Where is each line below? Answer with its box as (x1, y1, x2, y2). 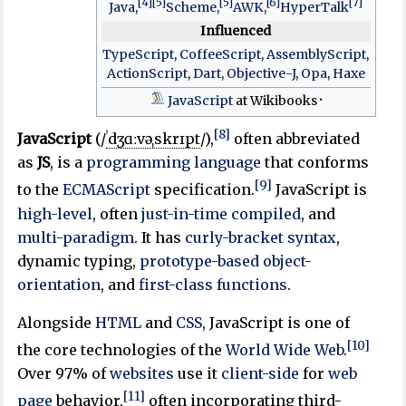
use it (174, 363, 222, 382)
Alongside (17, 313, 96, 332)
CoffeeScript (179, 45, 262, 63)
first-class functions (139, 275, 288, 294)
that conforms (261, 153, 370, 172)
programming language (86, 153, 262, 172)
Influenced (200, 22, 272, 39)
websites (110, 363, 175, 382)
